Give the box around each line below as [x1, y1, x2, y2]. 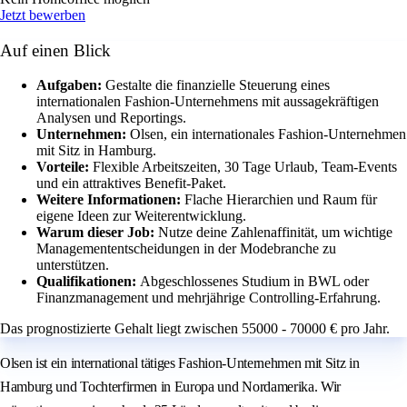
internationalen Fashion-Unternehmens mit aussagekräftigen [36, 94, 379, 110]
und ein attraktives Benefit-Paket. [36, 175, 226, 192]
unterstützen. [36, 257, 109, 273]
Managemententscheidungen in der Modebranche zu [36, 241, 336, 257]
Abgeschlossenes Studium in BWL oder [140, 273, 369, 290]
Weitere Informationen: [36, 192, 184, 208]
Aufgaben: [36, 77, 105, 94]
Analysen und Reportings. [36, 110, 186, 126]
